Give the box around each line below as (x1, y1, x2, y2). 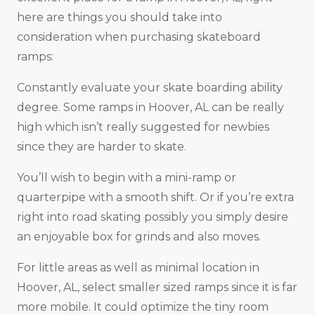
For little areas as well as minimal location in (17, 261, 259, 275)
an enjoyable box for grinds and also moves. (17, 230, 261, 244)
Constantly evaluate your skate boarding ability (17, 81, 283, 95)
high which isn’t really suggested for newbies (17, 120, 269, 134)
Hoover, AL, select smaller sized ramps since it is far (17, 281, 297, 295)
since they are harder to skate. (17, 140, 186, 154)
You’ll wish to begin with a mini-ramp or (17, 171, 236, 185)
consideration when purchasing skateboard (17, 30, 261, 44)
